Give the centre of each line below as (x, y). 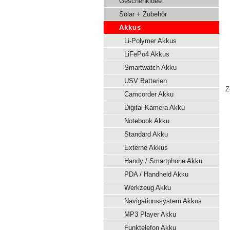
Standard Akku (146, 134)
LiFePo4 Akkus (147, 54)
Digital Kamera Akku (155, 108)
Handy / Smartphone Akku (163, 161)
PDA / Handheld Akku (156, 174)
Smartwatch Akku (150, 68)
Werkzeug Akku (148, 188)
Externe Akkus (146, 148)
